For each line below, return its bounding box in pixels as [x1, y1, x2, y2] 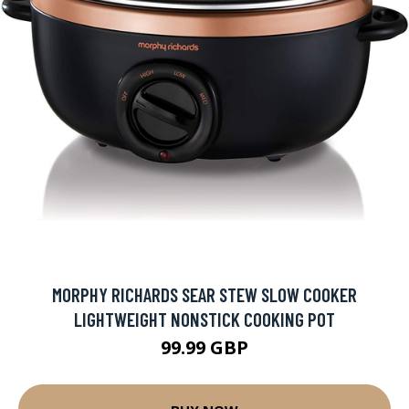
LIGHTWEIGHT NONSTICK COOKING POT [74, 308, 335, 331]
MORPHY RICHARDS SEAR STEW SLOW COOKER [52, 283, 357, 307]
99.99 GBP [161, 335, 248, 361]
